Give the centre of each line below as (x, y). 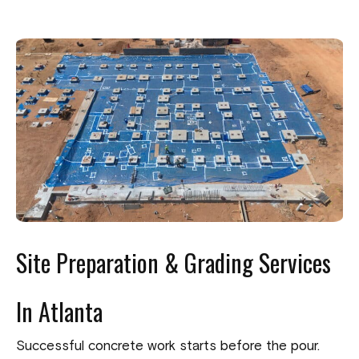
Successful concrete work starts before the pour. (168, 347)
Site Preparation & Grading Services (173, 263)
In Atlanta (59, 312)
